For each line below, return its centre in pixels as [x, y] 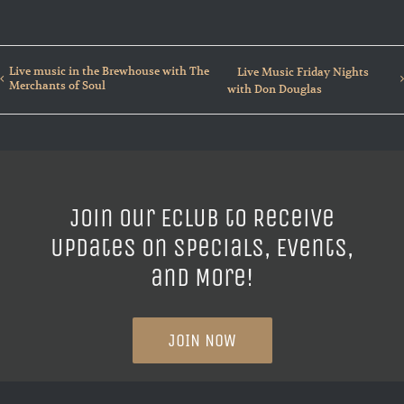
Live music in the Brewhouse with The [109, 70]
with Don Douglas [274, 88]
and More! [202, 277]
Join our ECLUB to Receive [202, 217]
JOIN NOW [202, 340]
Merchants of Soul [57, 85]
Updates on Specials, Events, [202, 247]
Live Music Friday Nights [303, 71]
